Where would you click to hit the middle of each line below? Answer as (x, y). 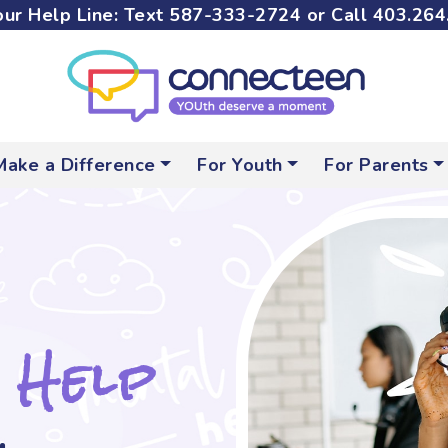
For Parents (376, 165)
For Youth (240, 165)
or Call (337, 15)
